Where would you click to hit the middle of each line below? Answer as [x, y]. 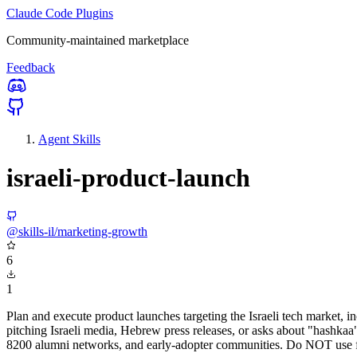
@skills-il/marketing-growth [77, 231]
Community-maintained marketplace [98, 40]
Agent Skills [69, 139]
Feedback [31, 67]
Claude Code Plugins [60, 13]
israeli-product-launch [128, 178]
